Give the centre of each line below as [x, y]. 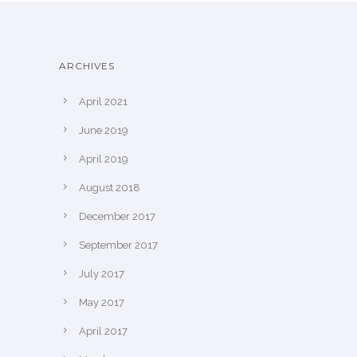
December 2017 [117, 216]
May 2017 [102, 302]
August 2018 [110, 188]
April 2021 [103, 102]
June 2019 [104, 130]
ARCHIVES [87, 66]
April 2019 [104, 159]
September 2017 [118, 245]
